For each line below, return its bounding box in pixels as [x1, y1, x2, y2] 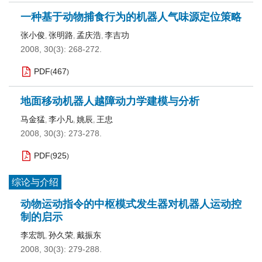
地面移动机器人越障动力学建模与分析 [20, 95, 199, 107]
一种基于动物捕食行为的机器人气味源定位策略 [20, 11, 242, 23]
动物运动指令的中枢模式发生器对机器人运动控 [20, 198, 242, 210]
